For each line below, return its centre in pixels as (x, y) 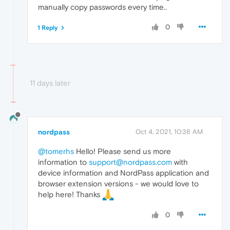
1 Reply (48, 27)
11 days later (50, 83)
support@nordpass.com (130, 162)
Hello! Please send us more (122, 151)
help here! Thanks (70, 194)
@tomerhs (56, 151)
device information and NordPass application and (123, 172)
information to (63, 162)
